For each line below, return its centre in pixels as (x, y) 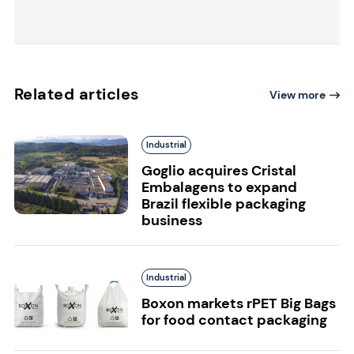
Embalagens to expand (219, 188)
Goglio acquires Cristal (218, 171)
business (171, 221)
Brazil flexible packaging (223, 204)
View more (298, 95)
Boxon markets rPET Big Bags (238, 304)
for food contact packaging (234, 320)
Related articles (77, 94)
